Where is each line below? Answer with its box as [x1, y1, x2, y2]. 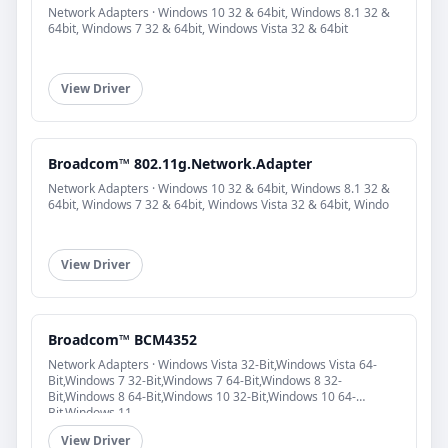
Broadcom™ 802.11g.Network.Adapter [48, 154, 312, 174]
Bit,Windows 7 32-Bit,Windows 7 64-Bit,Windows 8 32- [48, 372, 342, 390]
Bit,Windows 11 [48, 404, 132, 422]
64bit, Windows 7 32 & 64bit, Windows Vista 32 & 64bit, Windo [48, 196, 389, 214]
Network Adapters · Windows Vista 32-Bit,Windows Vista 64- [48, 356, 377, 374]
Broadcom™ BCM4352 [48, 330, 197, 350]
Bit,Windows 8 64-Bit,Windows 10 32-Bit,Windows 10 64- [48, 388, 356, 406]
